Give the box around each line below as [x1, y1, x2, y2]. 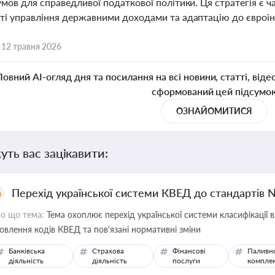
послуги [172, 256, 200, 265]
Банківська [9, 246, 45, 255]
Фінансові [172, 246, 206, 255]
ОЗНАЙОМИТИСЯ [176, 106, 252, 116]
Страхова [92, 246, 125, 255]
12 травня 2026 [1, 41, 61, 52]
